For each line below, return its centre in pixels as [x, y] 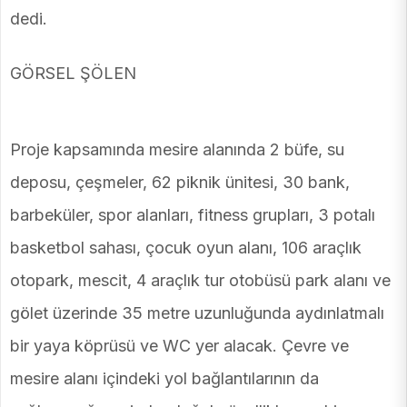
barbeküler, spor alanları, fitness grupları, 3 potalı [193, 215]
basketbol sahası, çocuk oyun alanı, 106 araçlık [186, 248]
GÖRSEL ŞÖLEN [73, 74]
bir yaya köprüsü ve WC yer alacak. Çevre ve [179, 346]
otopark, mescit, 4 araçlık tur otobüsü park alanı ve [200, 281]
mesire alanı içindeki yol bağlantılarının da [164, 379]
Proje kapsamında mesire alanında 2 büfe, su [177, 150]
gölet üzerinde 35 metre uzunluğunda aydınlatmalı [197, 313]
